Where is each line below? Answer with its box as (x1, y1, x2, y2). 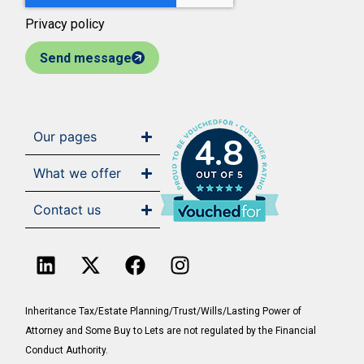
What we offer (33, 165, 122, 182)
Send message (40, 50, 132, 67)
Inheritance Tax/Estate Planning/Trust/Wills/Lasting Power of (25, 305, 302, 318)
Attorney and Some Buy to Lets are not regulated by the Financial (25, 325, 317, 337)
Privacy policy (25, 16, 106, 32)
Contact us (33, 201, 102, 219)
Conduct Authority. (25, 344, 109, 357)
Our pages (33, 128, 97, 145)
